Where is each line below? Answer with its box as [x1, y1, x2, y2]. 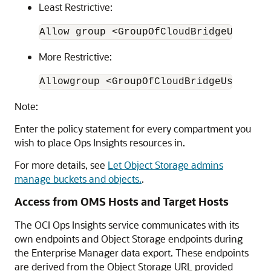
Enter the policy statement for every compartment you [15, 122, 251, 135]
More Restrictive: [39, 50, 112, 63]
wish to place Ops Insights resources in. [15, 135, 185, 149]
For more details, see [15, 158, 108, 171]
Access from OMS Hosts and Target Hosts [15, 194, 229, 209]
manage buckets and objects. [15, 172, 142, 185]
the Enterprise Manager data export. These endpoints [15, 246, 249, 259]
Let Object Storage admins [108, 158, 223, 171]
